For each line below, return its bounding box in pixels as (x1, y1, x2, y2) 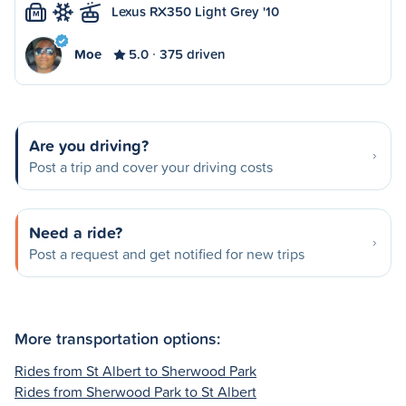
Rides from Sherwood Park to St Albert (14, 381, 256, 401)
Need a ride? (29, 220, 122, 244)
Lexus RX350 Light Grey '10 (111, 2, 279, 21)
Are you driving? (29, 133, 149, 157)
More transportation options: (14, 325, 220, 350)
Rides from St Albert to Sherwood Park (14, 360, 256, 381)
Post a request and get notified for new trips (29, 244, 304, 264)
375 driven (159, 44, 226, 63)
